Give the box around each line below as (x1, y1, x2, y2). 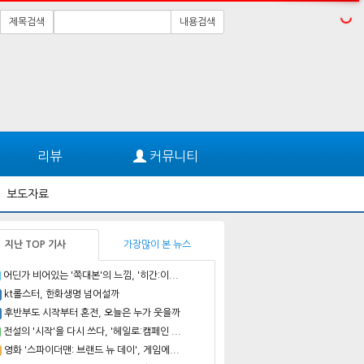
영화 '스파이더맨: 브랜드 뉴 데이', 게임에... (3, 344, 180, 355)
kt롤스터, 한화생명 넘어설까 (4, 288, 119, 299)
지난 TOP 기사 (5, 239, 66, 249)
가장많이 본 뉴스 (123, 239, 191, 249)
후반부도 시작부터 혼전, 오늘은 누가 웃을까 (4, 307, 180, 318)
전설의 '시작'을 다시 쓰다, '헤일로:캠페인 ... (2, 326, 181, 336)
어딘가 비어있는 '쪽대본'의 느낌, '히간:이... (2, 270, 179, 280)
